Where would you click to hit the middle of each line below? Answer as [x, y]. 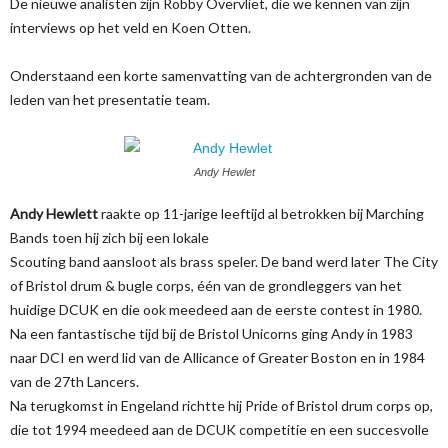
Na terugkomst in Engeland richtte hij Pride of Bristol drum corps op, [221, 405]
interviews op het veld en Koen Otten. [130, 27]
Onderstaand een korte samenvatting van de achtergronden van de [221, 75]
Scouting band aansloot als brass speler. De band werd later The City [224, 261]
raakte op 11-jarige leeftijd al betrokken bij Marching [262, 213]
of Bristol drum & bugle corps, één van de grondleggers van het [206, 285]
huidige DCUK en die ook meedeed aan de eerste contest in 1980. [216, 309]
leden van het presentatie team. [110, 99]
